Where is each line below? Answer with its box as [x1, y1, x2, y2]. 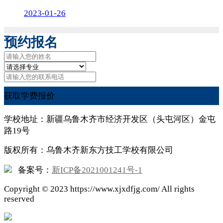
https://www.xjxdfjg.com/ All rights [68, 184, 195, 194]
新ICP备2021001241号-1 [52, 165, 142, 175]
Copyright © [4, 184, 50, 194]
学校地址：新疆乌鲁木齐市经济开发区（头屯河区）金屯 [4, 114, 216, 124]
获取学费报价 [4, 91, 55, 101]
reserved [4, 194, 34, 204]
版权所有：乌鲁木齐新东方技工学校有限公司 [4, 145, 173, 155]
